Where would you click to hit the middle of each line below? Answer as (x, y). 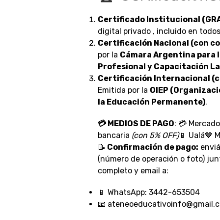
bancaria (115, 135)
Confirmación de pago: (152, 147)
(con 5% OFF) (155, 135)
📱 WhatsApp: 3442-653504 (149, 192)
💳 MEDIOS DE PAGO (136, 124)
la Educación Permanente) (151, 102)
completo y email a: (133, 171)
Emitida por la (124, 90)
